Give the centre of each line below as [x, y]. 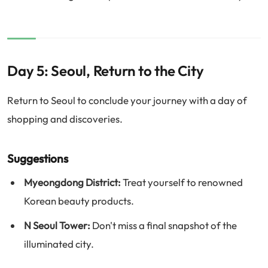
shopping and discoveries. [65, 119]
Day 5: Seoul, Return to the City [106, 71]
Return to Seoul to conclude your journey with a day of [127, 100]
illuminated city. [59, 243]
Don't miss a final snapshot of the [164, 225]
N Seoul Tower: [57, 225]
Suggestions [38, 159]
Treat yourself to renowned [182, 182]
